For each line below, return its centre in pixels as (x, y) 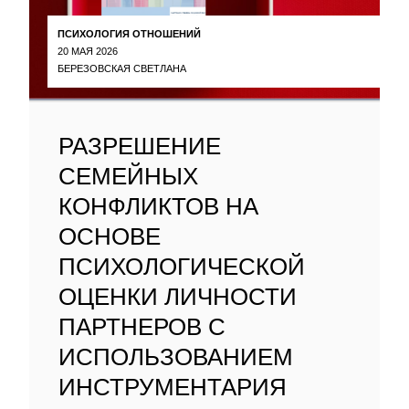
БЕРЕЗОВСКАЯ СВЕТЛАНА (122, 68)
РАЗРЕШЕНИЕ (140, 146)
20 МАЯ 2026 (88, 51)
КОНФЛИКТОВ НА (158, 206)
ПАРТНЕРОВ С (142, 327)
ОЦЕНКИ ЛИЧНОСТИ (178, 297)
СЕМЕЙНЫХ (128, 176)
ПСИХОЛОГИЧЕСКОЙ (182, 267)
